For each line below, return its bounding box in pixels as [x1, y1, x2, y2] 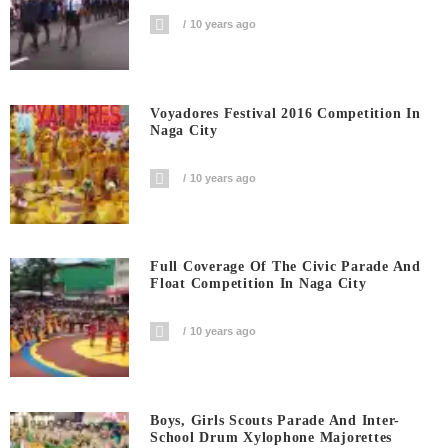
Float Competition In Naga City [150, 276, 367, 292]
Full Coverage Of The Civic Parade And [150, 259, 421, 275]
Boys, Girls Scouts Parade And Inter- [150, 412, 401, 428]
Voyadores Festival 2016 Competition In [150, 105, 421, 121]
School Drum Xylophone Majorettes [150, 429, 393, 445]
